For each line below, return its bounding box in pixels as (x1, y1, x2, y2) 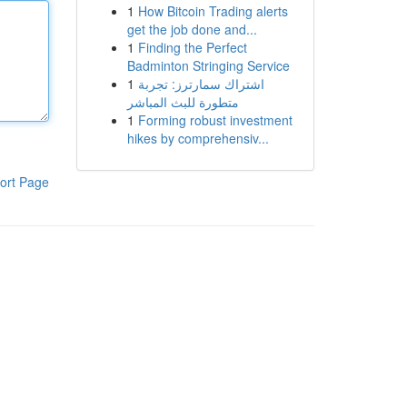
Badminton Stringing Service (126, 56, 290, 74)
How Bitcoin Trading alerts (137, 2, 288, 20)
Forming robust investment (137, 111, 293, 129)
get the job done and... (126, 20, 257, 38)
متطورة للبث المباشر (126, 93, 239, 111)
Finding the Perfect (137, 38, 247, 56)
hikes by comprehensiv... (126, 129, 269, 147)
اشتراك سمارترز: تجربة (137, 74, 264, 93)
